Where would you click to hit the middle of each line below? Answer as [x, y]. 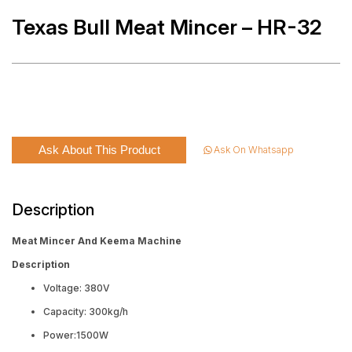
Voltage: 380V [77, 288]
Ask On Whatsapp [254, 150]
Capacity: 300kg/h [86, 311]
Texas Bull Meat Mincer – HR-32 [167, 27]
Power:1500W [76, 335]
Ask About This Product [99, 150]
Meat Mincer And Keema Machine [97, 240]
